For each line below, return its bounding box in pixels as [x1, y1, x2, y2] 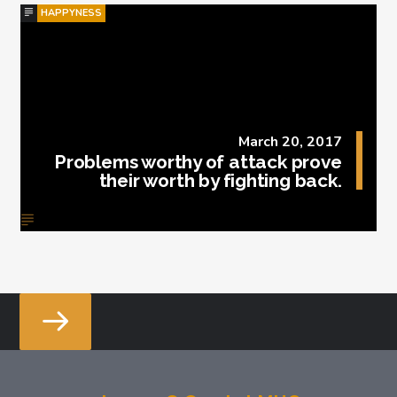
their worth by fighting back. [98, 169, 342, 192]
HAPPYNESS [41, 5, 103, 19]
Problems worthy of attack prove [54, 151, 342, 174]
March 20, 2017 [237, 132, 342, 152]
